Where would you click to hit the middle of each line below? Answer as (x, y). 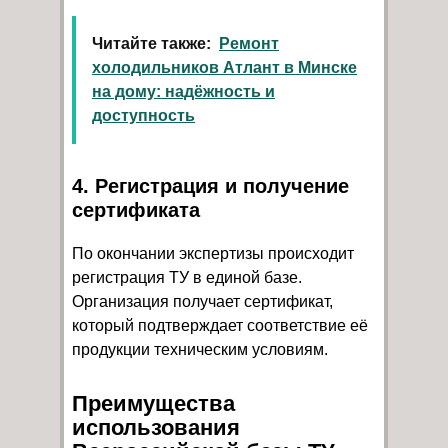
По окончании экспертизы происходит (213, 253)
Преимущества (153, 403)
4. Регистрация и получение (210, 186)
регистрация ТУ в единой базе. (187, 277)
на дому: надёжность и (183, 91)
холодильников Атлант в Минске (224, 67)
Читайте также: (151, 43)
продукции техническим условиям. (200, 349)
